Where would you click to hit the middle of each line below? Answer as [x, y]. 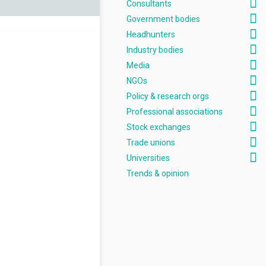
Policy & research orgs [168, 96]
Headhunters [151, 34]
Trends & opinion [158, 173]
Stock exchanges [159, 127]
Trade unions [151, 142]
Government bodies [163, 19]
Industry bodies [155, 50]
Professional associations [175, 112]
